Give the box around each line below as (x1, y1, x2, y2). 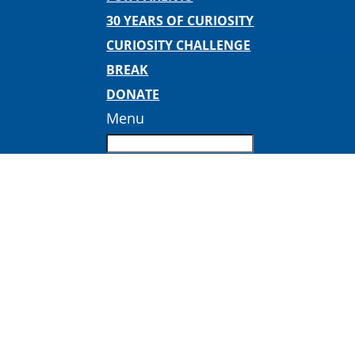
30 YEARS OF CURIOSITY (106, 12, 254, 29)
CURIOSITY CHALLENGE (106, 36, 251, 54)
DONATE (106, 86, 160, 103)
